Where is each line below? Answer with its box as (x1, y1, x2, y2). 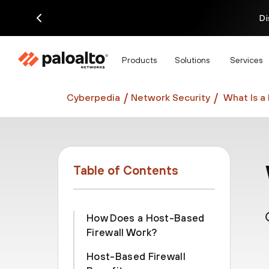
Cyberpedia (67, 91, 120, 103)
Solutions (175, 55, 210, 65)
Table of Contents (73, 163, 178, 177)
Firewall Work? (86, 226, 157, 238)
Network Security (131, 91, 210, 103)
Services (230, 55, 262, 65)
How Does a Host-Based (86, 212, 205, 224)
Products (122, 55, 157, 65)
